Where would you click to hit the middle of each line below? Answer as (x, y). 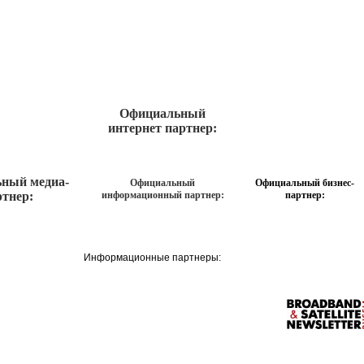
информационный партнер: (162, 195)
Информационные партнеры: (152, 258)
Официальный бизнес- (305, 183)
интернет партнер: (162, 128)
